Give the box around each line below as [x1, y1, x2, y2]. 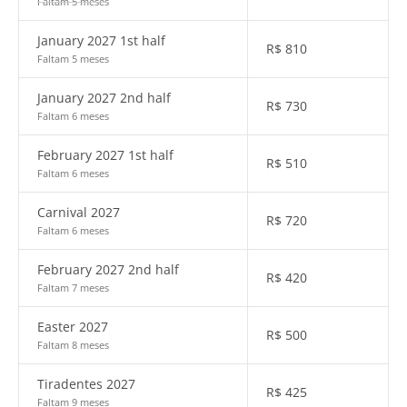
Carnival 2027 [37, 203, 120, 221]
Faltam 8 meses [37, 338, 109, 352]
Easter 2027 [37, 318, 108, 335]
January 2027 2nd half [37, 89, 171, 106]
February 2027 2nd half [37, 261, 179, 278]
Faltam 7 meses [37, 281, 109, 294]
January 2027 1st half [37, 32, 165, 49]
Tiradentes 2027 [37, 375, 135, 392]
